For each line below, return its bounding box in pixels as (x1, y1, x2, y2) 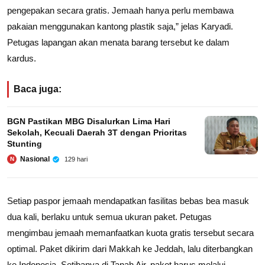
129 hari (64, 155, 88, 163)
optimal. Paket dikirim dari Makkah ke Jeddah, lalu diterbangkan (7, 243, 253, 254)
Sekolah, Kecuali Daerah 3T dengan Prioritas (7, 127, 187, 137)
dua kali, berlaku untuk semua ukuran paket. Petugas (7, 211, 212, 222)
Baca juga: (14, 83, 62, 94)
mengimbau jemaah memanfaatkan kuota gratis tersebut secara (7, 227, 254, 238)
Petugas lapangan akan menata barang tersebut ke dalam (7, 37, 230, 47)
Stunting (7, 138, 42, 148)
